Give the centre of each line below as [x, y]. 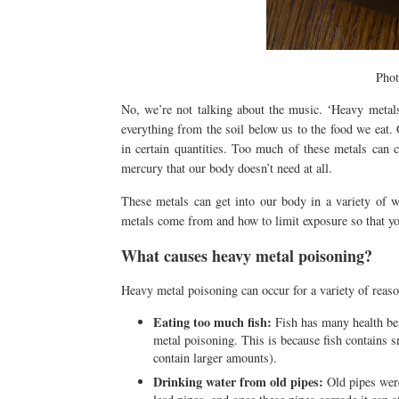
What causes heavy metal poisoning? [246, 256]
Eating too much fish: [212, 322]
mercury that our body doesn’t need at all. [226, 168]
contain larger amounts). [215, 357]
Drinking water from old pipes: [238, 381]
